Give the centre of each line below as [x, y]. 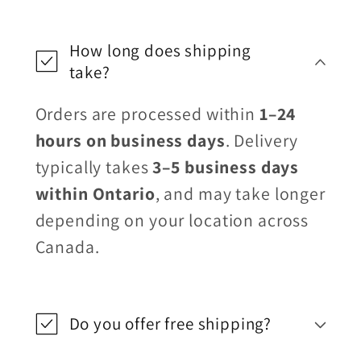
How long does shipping [160, 50]
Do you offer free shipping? [170, 323]
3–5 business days [226, 166]
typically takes [94, 166]
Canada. [67, 246]
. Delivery [262, 140]
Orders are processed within [147, 113]
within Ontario [95, 193]
